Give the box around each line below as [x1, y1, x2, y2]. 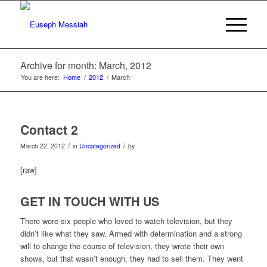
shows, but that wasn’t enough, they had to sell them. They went [20, 253, 243, 265]
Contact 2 [20, 120, 78, 138]
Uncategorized [79, 141, 120, 150]
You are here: [20, 72, 60, 82]
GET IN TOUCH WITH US [20, 193, 159, 210]
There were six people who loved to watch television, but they [20, 215, 232, 227]
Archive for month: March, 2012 [20, 58, 151, 72]
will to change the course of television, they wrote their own [20, 240, 224, 252]
